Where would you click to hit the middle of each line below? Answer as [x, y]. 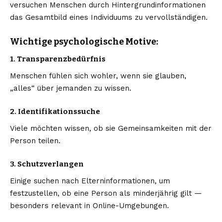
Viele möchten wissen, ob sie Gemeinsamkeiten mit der [111, 128]
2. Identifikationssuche [55, 111]
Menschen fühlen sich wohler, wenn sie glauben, [98, 76]
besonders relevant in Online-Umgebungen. [89, 206]
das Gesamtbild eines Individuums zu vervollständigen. [109, 18]
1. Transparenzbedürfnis [58, 59]
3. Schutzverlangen [47, 164]
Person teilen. [35, 140]
